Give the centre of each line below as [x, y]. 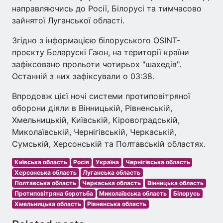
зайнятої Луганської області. [68, 20]
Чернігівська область [158, 162]
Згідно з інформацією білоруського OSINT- [96, 40]
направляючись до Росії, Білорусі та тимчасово [107, 8]
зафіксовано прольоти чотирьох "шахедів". [97, 64]
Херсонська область [45, 172]
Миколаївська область [133, 193]
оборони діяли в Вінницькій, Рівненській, [92, 108]
